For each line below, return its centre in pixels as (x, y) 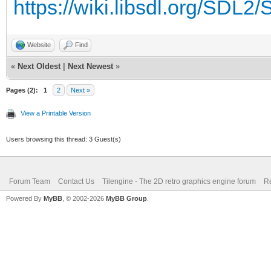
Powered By (25, 198)
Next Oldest (39, 66)
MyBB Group (126, 198)
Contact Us (76, 181)
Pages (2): (22, 90)
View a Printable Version (56, 113)
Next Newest (90, 66)
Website (39, 45)
